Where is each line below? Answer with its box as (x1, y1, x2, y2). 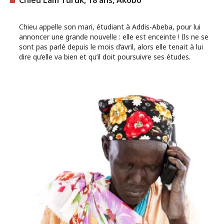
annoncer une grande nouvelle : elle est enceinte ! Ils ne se (19, 31, 208, 41)
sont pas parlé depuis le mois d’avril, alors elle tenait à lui (19, 41, 203, 51)
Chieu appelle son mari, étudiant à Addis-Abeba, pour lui (19, 21, 200, 31)
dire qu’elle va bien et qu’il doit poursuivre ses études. (19, 51, 190, 61)
